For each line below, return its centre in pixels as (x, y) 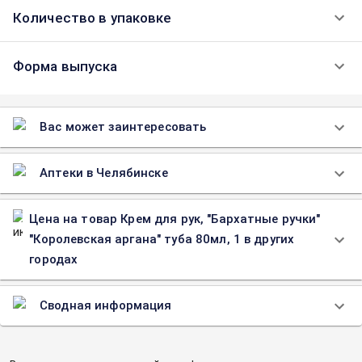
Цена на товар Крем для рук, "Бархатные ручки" (175, 219)
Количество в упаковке (93, 18)
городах (54, 259)
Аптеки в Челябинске (104, 173)
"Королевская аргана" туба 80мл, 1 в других (162, 239)
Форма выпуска (65, 66)
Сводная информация (106, 305)
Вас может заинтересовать (123, 127)
